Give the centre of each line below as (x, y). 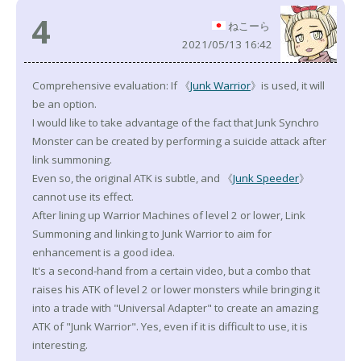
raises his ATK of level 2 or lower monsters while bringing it (176, 290)
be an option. (64, 104)
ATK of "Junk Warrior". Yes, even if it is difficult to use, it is (170, 327)
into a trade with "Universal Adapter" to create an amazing (175, 308)
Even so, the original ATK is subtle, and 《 (133, 178)
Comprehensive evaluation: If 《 (111, 86)
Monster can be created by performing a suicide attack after (179, 141)
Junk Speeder (266, 178)
